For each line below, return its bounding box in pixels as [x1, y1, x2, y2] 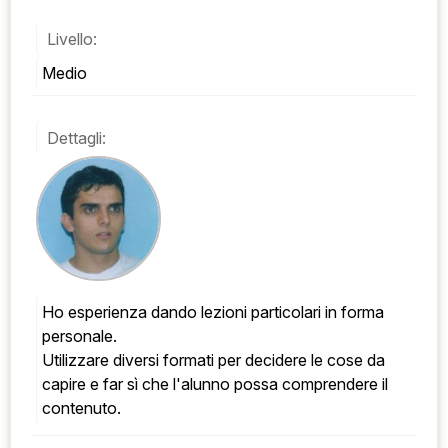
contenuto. [42, 397, 121, 418]
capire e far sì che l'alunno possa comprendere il [42, 373, 388, 394]
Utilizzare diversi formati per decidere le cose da [42, 349, 385, 370]
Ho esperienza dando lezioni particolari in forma [42, 301, 54, 322]
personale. [42, 325, 121, 346]
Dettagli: [47, 127, 106, 148]
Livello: [47, 28, 97, 49]
